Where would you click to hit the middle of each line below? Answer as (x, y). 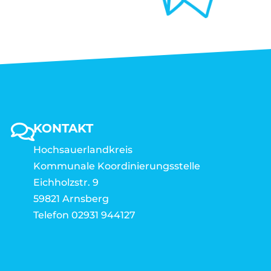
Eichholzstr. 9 (66, 182)
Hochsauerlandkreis (83, 150)
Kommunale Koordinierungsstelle (117, 166)
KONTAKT (63, 128)
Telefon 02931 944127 (84, 215)
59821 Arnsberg (71, 199)
